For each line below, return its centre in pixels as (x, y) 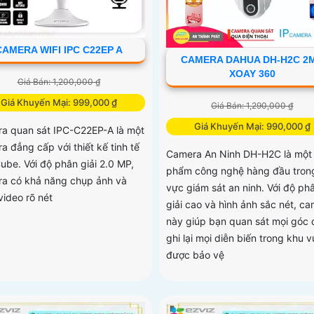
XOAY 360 (252, 73)
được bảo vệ (195, 254)
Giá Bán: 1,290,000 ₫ (252, 105)
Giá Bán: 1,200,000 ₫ (59, 82)
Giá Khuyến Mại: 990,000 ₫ (252, 126)
